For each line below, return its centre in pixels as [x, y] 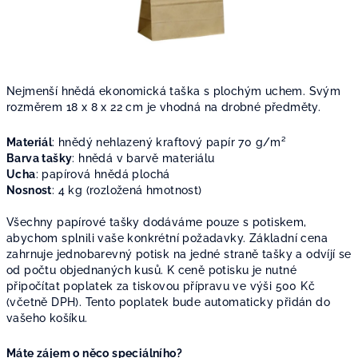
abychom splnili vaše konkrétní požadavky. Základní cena [167, 238]
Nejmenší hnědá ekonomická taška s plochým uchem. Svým [174, 91]
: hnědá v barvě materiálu [143, 158]
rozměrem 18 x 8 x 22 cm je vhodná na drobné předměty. [164, 107]
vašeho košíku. [47, 318]
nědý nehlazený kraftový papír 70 [159, 142]
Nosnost [29, 190]
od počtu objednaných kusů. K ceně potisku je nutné [151, 270]
